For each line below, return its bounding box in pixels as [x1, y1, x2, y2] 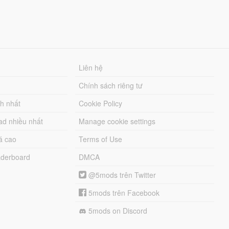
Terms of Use [79, 133, 123, 144]
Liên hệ [79, 62, 103, 73]
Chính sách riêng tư [79, 80, 143, 90]
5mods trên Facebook [86, 187, 160, 198]
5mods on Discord [86, 205, 148, 216]
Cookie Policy [79, 98, 123, 108]
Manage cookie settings [79, 116, 156, 126]
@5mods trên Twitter [86, 169, 156, 180]
